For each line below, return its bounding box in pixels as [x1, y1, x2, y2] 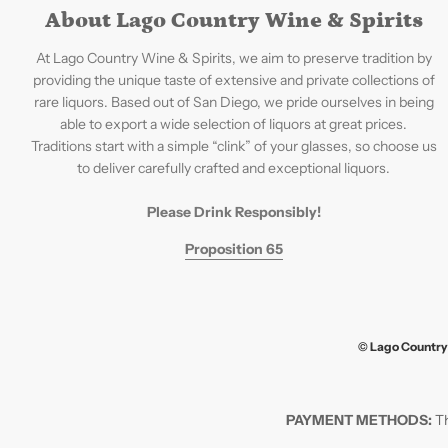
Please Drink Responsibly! [146, 203, 321, 221]
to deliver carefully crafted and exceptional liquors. [77, 159, 391, 177]
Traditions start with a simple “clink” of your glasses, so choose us [30, 137, 437, 155]
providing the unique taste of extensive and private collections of [32, 71, 435, 89]
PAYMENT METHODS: [285, 411, 435, 429]
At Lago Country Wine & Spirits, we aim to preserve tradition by [35, 49, 432, 67]
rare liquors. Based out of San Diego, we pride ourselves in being [33, 93, 434, 111]
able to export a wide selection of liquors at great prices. [60, 115, 408, 133]
